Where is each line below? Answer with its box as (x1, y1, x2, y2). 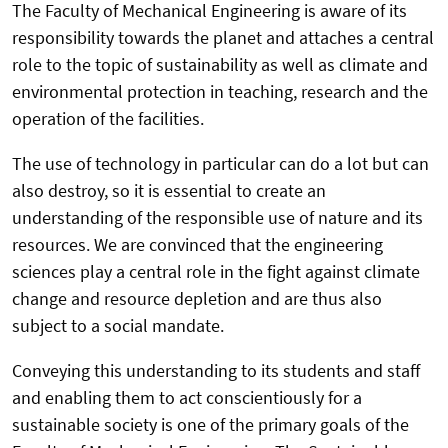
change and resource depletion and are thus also (12, 286, 382, 310)
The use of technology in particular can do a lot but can (12, 151, 429, 175)
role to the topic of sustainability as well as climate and (12, 52, 428, 76)
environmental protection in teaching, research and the (12, 79, 428, 103)
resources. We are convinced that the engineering (12, 232, 383, 256)
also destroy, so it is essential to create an (12, 178, 326, 202)
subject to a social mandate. (12, 313, 224, 337)
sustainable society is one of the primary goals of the (12, 412, 409, 436)
